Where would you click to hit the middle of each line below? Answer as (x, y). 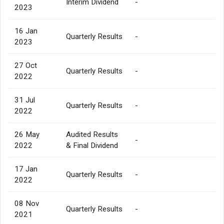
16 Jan (26, 31)
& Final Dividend (92, 145)
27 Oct (26, 65)
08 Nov (27, 203)
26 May (27, 134)
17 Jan (26, 169)
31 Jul (25, 100)
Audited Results (92, 134)
